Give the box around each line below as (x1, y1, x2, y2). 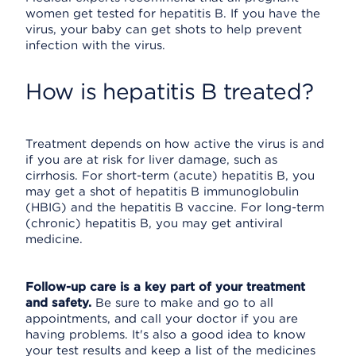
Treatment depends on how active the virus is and (25, 137, 324, 151)
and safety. (25, 296, 91, 310)
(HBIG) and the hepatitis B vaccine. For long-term (25, 200, 324, 215)
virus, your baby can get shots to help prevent (25, 22, 302, 37)
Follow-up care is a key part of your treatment (25, 280, 305, 294)
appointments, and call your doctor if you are (25, 311, 298, 326)
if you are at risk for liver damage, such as (25, 153, 277, 167)
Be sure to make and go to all (91, 296, 273, 310)
